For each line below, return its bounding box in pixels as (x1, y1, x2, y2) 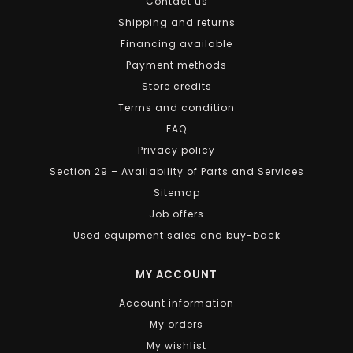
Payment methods (126, 58, 227, 72)
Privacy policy (138, 143, 215, 157)
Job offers (149, 206, 204, 221)
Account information (119, 295, 234, 310)
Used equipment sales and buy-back (72, 228, 281, 242)
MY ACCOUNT (136, 266, 217, 282)
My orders (150, 317, 203, 331)
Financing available (121, 36, 232, 50)
